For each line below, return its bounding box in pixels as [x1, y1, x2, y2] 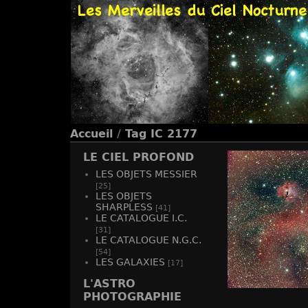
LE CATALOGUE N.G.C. [96, 234, 201, 245]
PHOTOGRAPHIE [83, 290, 181, 303]
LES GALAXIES [96, 256, 165, 267]
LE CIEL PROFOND [83, 151, 194, 164]
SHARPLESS [96, 201, 153, 212]
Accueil [70, 127, 113, 140]
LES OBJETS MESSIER [96, 168, 197, 179]
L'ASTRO [83, 277, 135, 290]
